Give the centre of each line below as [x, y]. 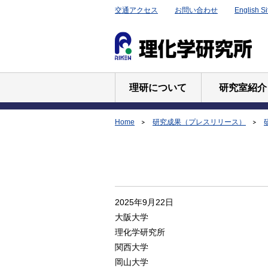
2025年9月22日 [144, 202]
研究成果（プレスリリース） [199, 122]
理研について [158, 88]
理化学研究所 [140, 232]
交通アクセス [136, 10]
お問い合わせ [196, 10]
